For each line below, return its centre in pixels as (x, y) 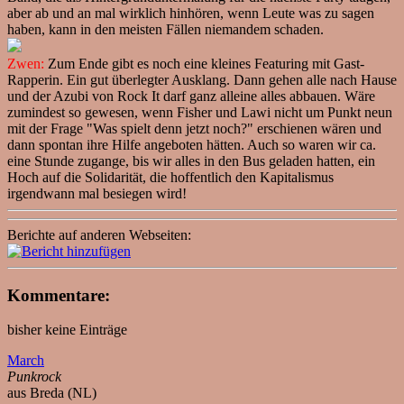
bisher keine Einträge (67, 330)
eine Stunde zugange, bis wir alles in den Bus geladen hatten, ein (191, 161)
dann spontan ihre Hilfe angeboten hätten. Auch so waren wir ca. (192, 144)
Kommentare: (59, 295)
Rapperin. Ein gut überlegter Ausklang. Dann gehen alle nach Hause (202, 79)
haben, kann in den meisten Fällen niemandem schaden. (165, 29)
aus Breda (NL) (52, 393)
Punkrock (34, 377)
